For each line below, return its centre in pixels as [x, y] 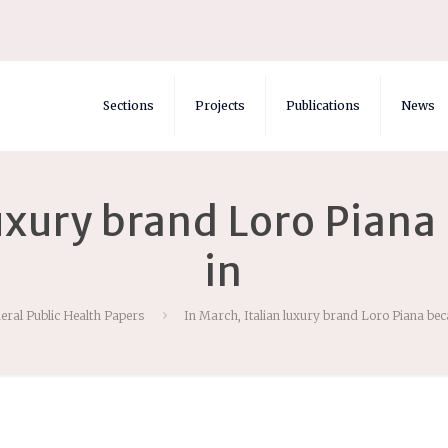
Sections [129, 105]
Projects [220, 105]
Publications [323, 105]
